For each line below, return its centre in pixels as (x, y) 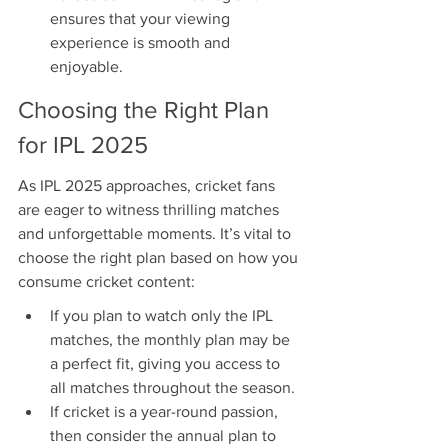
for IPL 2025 (83, 144)
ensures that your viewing (142, 19)
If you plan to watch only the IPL (163, 316)
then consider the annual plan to (165, 436)
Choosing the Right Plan (146, 109)
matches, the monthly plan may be (172, 340)
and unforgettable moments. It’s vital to (156, 234)
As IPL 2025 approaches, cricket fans (148, 186)
